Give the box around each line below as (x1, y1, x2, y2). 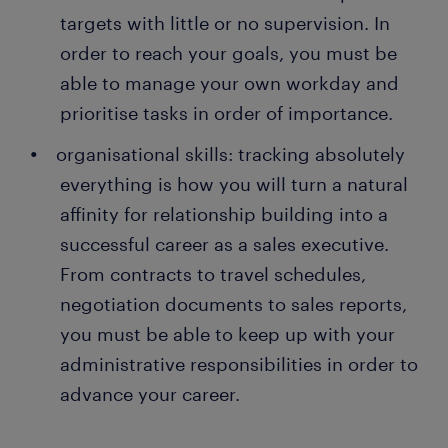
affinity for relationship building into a (60, 203, 388, 226)
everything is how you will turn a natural (60, 173, 408, 196)
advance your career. (60, 383, 240, 406)
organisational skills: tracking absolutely (56, 143, 405, 166)
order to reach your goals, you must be (60, 42, 397, 65)
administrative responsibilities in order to (60, 353, 418, 376)
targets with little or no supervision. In (60, 12, 390, 35)
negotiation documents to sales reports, (60, 293, 407, 316)
